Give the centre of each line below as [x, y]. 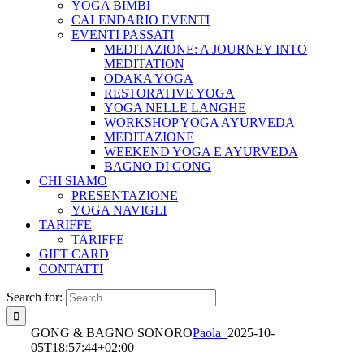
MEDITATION [144, 64]
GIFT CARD [74, 254]
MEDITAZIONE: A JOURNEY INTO [206, 49]
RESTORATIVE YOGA [169, 93]
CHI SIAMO [73, 181]
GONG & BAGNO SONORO [112, 333]
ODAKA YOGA [149, 78]
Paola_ [210, 333]
